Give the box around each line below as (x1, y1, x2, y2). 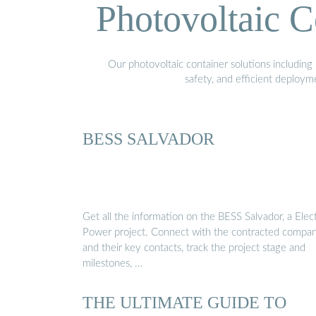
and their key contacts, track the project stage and (83, 243, 305, 254)
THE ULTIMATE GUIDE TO (83, 293, 286, 312)
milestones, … (83, 258, 142, 269)
